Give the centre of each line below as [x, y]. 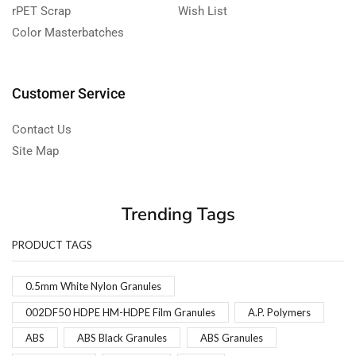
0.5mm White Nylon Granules [93, 286]
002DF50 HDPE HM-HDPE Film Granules [120, 312]
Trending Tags [178, 214]
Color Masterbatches [68, 32]
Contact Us [42, 129]
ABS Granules [231, 338]
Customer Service [69, 93]
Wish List [203, 11]
